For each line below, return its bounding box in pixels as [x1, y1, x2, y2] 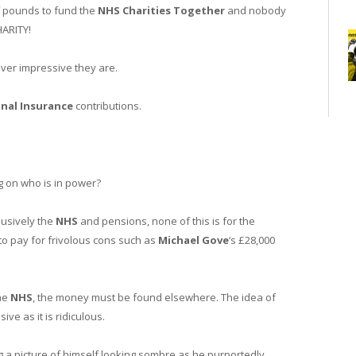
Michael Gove [158, 232, 229, 247]
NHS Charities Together [98, 3, 225, 17]
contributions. [73, 99, 141, 114]
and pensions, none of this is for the [78, 213, 255, 228]
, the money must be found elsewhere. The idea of [33, 289, 276, 304]
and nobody [225, 3, 286, 17]
